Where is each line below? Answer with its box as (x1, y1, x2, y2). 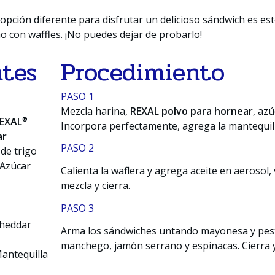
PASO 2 (60, 141, 94, 155)
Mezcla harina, (60, 104, 130, 118)
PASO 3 (60, 201, 94, 215)
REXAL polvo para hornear (130, 104, 253, 118)
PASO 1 (60, 89, 94, 103)
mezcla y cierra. (60, 179, 130, 193)
